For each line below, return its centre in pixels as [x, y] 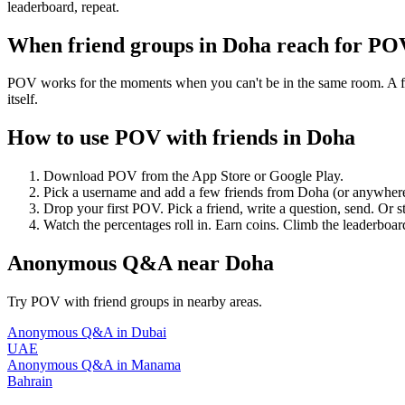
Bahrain [30, 381]
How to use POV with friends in [157, 138]
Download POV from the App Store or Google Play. [193, 176]
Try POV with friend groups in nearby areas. [135, 302]
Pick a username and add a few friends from [170, 193]
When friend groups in [115, 45]
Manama [156, 365]
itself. [23, 99]
